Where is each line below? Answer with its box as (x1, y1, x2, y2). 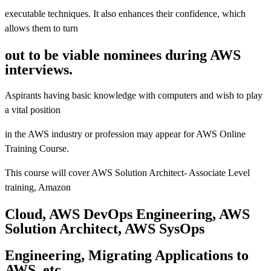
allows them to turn (5, 22, 78, 33)
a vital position (5, 105, 60, 116)
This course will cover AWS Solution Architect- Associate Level (5, 168, 250, 178)
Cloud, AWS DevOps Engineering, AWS (5, 206, 250, 223)
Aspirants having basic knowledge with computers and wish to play (5, 90, 263, 101)
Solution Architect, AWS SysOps (5, 221, 204, 237)
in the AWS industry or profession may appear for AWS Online (5, 129, 246, 140)
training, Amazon (5, 182, 71, 193)
